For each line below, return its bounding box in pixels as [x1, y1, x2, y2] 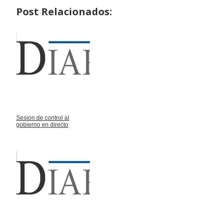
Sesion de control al [16, 114, 69, 122]
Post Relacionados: [16, 5, 112, 19]
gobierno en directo [16, 121, 68, 129]
